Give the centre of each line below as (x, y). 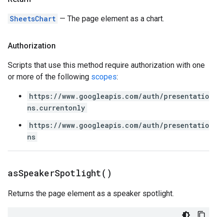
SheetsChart (33, 19)
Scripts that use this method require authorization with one (106, 65)
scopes (104, 77)
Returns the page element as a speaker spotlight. (91, 194)
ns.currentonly (56, 108)
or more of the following (49, 77)
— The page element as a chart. (111, 19)
